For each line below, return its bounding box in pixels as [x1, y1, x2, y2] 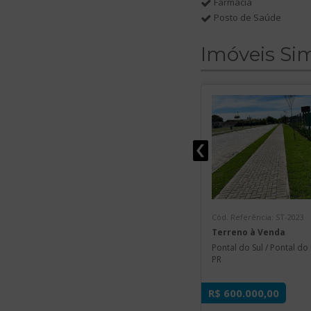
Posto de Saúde [213, 11, 281, 24]
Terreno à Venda [211, 226, 285, 238]
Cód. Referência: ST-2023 [211, 212, 304, 222]
